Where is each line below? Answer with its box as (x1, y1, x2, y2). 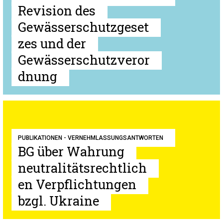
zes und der (18, 35, 86, 52)
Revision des (18, 2, 96, 19)
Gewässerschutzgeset (18, 18, 149, 35)
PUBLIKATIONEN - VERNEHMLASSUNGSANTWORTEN (18, 134, 163, 141)
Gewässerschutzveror (18, 51, 150, 68)
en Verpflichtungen (18, 176, 136, 193)
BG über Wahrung (18, 143, 124, 160)
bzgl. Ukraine (18, 192, 99, 209)
